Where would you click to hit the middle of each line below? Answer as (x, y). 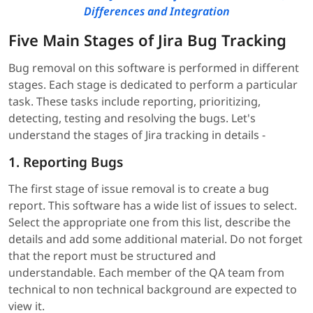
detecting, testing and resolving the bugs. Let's (132, 118)
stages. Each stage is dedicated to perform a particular (153, 84)
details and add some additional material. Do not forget (155, 239)
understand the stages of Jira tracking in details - (137, 134)
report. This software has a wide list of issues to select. (153, 205)
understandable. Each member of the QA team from (146, 272)
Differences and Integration (156, 11)
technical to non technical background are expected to (153, 289)
